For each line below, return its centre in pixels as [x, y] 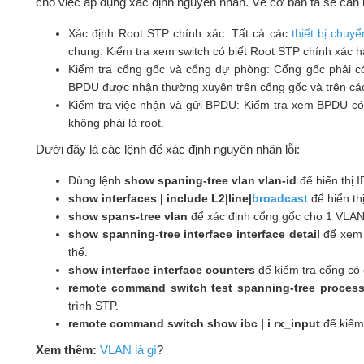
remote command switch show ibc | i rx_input [194, 324]
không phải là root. [116, 123]
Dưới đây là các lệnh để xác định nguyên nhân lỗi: [167, 149]
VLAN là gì [128, 350]
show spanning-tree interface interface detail [194, 234]
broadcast [279, 199]
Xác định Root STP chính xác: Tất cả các [180, 34]
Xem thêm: [66, 350]
